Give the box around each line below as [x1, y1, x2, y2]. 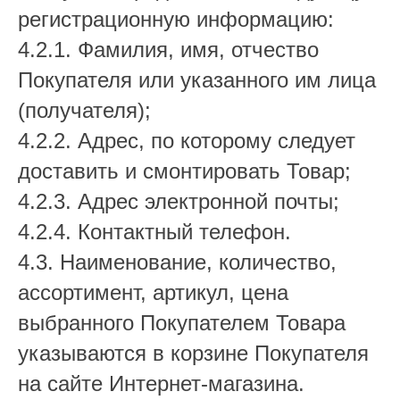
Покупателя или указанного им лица [18, 68, 376, 92]
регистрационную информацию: [18, 7, 334, 31]
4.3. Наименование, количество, [18, 250, 337, 274]
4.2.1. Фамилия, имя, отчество [18, 37, 319, 62]
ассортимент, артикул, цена [18, 280, 288, 304]
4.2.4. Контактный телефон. [18, 220, 291, 244]
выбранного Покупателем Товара [18, 311, 346, 335]
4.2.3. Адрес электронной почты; [18, 189, 339, 213]
